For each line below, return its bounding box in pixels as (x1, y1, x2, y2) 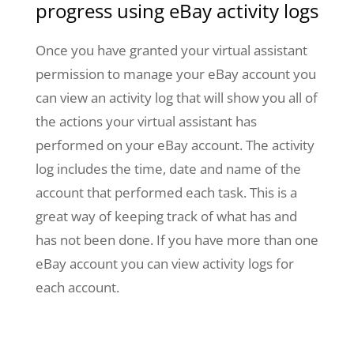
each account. (35, 278, 126, 297)
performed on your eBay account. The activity (35, 136, 314, 155)
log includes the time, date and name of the (35, 160, 301, 179)
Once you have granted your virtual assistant (35, 41, 307, 60)
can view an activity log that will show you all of (35, 88, 318, 107)
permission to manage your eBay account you (35, 65, 316, 84)
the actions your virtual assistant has (35, 112, 257, 131)
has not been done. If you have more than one (35, 231, 318, 250)
